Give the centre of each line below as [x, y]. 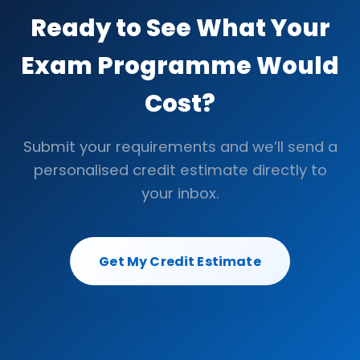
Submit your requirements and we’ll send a [180, 147]
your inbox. [180, 194]
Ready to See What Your [180, 28]
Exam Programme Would [180, 66]
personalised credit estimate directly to [180, 170]
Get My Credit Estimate [180, 261]
